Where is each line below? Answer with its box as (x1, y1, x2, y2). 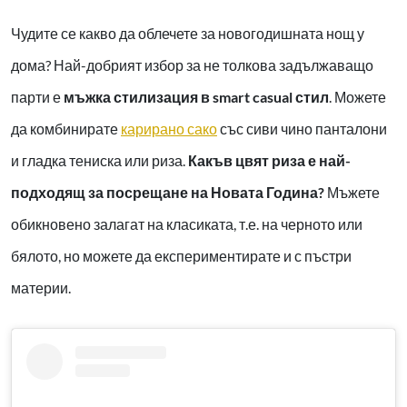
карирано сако (121, 119, 217, 137)
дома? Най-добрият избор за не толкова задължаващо (11, 55, 373, 74)
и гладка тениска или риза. (11, 151, 188, 169)
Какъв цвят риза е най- (188, 151, 351, 169)
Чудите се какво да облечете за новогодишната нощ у (11, 24, 364, 42)
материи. (11, 278, 71, 296)
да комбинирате (11, 119, 121, 137)
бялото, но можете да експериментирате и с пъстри (11, 246, 352, 264)
